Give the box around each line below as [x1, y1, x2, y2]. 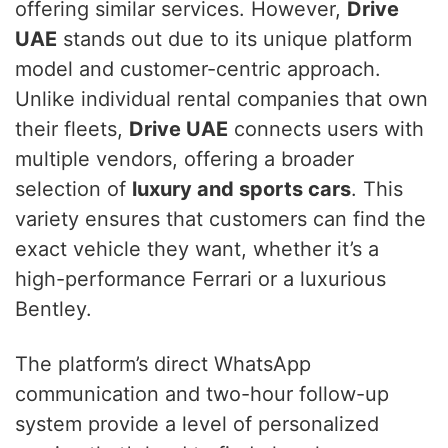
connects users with [228, 117, 424, 142]
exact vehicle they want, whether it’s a [15, 237, 379, 262]
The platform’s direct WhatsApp [15, 352, 311, 377]
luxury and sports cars [132, 177, 351, 202]
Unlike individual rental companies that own [15, 87, 428, 112]
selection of [15, 177, 132, 202]
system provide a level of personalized [15, 412, 379, 437]
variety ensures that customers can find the [15, 207, 426, 232]
